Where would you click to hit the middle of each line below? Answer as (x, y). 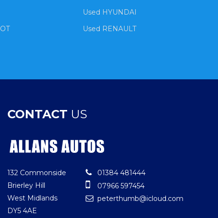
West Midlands (32, 198)
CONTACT (37, 114)
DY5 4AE (22, 211)
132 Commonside (36, 173)
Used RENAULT (110, 28)
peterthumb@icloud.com (139, 199)
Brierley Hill (26, 186)
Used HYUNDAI (110, 12)
